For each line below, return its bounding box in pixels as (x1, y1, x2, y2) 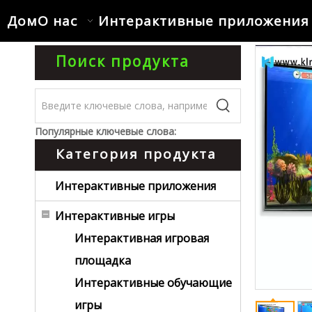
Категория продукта (56, 145, 217, 163)
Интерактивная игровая (75, 231, 209, 246)
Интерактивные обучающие (75, 275, 232, 290)
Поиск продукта (56, 52, 189, 71)
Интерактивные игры (55, 208, 175, 224)
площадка (75, 253, 131, 268)
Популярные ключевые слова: (35, 125, 176, 138)
